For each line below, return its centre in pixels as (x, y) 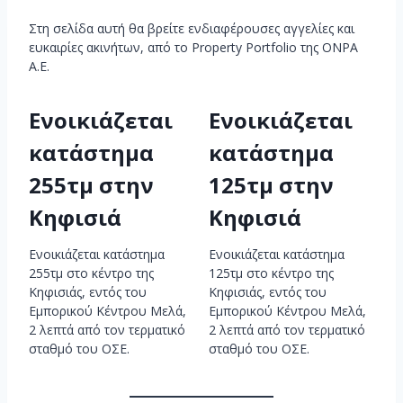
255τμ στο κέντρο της (91, 273)
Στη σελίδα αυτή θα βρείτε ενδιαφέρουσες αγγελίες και (192, 28)
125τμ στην (271, 184)
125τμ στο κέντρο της (271, 273)
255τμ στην (91, 184)
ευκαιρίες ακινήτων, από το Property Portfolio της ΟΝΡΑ (193, 47)
